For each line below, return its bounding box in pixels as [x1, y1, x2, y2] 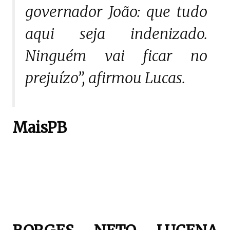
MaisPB [12, 119, 67, 137]
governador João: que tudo [25, 3, 207, 21]
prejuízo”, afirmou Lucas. [25, 69, 185, 87]
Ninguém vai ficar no [25, 47, 207, 65]
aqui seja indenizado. [25, 25, 207, 43]
